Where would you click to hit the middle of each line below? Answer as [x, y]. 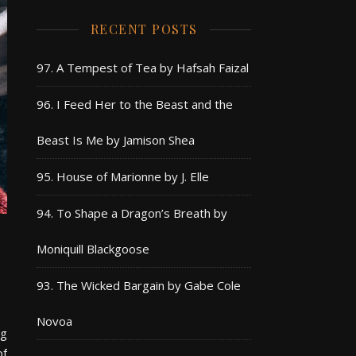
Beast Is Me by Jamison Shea [116, 140]
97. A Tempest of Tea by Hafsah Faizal [143, 68]
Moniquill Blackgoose [93, 249]
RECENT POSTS [144, 29]
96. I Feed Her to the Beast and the [135, 104]
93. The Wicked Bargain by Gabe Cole [139, 285]
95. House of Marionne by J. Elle [123, 176]
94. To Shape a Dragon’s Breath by [132, 213]
